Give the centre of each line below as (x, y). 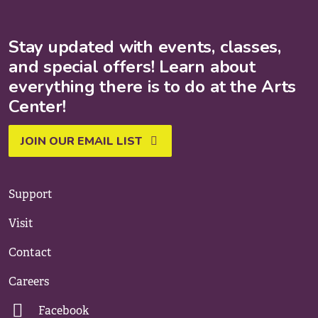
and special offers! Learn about (132, 67)
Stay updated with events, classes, (145, 47)
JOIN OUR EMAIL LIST (81, 142)
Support (31, 194)
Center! (37, 107)
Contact (30, 253)
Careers (29, 282)
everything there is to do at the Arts (153, 87)
